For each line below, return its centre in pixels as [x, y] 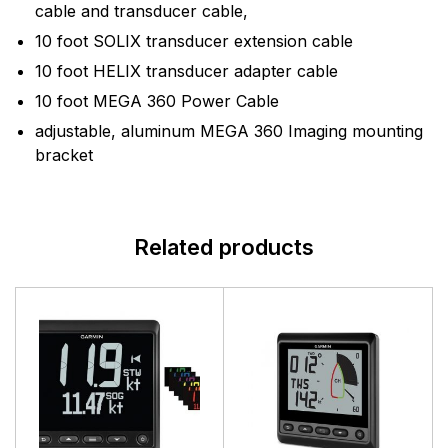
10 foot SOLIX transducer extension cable [194, 41]
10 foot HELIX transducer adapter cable [186, 71]
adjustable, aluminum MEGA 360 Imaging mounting [229, 131]
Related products [224, 247]
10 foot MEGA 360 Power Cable [157, 101]
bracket [64, 155]
